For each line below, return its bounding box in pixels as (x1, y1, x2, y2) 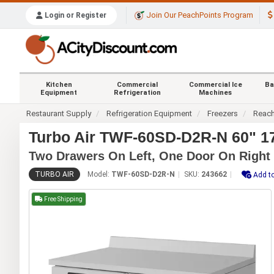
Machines (199, 88, 232, 97)
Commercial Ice (188, 80, 242, 89)
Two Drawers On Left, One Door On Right (29, 149, 270, 163)
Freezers (207, 108, 239, 118)
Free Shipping (43, 195, 83, 202)
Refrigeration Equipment (106, 108, 193, 118)
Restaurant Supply (26, 108, 92, 118)
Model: (87, 169, 111, 179)
